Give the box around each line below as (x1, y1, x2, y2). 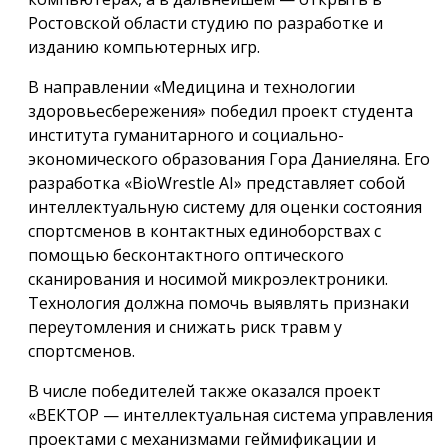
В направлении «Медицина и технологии (28, 75, 355, 98)
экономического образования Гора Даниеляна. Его (28, 147, 430, 170)
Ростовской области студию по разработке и (28, 11, 383, 34)
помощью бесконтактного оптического (28, 243, 344, 266)
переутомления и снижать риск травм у (28, 315, 342, 338)
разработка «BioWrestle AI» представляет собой (28, 171, 405, 194)
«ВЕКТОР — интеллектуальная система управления (28, 403, 433, 426)
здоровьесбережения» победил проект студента (28, 99, 413, 122)
